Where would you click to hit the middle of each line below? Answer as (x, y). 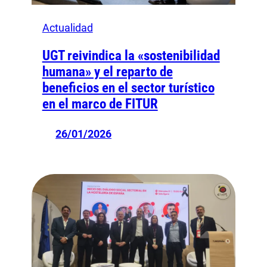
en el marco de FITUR (100, 104)
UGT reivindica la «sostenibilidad (131, 55)
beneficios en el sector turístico (128, 88)
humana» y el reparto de (107, 72)
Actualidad (67, 27)
